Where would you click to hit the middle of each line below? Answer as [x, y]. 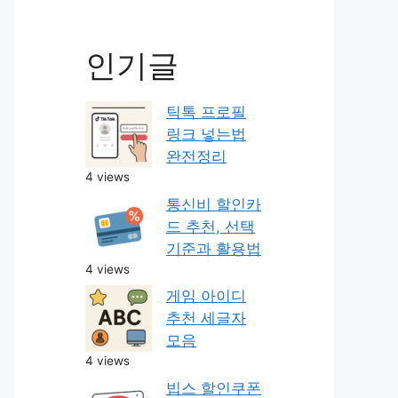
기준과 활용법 [214, 248]
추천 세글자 [206, 318]
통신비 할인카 [214, 204]
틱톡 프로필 [206, 112]
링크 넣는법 [206, 134]
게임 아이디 [206, 296]
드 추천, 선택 [211, 226]
